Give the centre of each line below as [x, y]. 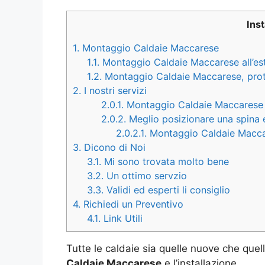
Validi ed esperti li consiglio [167, 190]
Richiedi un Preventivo [132, 204]
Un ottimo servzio [146, 176]
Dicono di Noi [113, 148]
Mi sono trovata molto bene [165, 162]
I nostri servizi [114, 91]
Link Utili [122, 219]
